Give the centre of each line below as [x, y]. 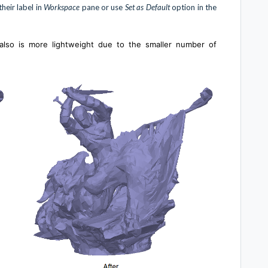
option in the [194, 7]
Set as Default [148, 7]
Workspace [62, 7]
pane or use [102, 7]
